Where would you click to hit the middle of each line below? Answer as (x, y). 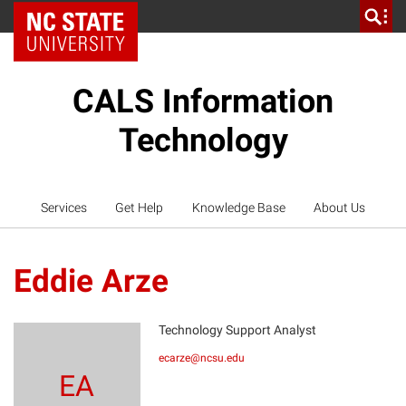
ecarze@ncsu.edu (201, 358)
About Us (340, 208)
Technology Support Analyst (237, 330)
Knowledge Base (238, 208)
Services (63, 208)
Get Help (140, 208)
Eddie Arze (91, 281)
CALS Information (203, 101)
